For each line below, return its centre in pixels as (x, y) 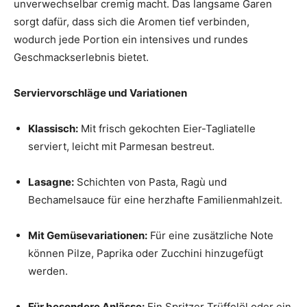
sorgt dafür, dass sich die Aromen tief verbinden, (132, 22)
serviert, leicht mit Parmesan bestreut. (121, 147)
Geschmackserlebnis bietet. (81, 58)
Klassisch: (53, 129)
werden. (48, 271)
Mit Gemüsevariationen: (88, 236)
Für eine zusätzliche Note (210, 236)
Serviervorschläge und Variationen (100, 93)
